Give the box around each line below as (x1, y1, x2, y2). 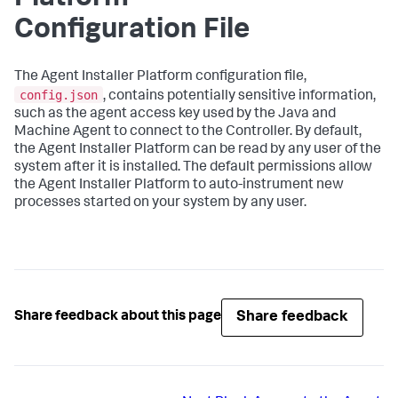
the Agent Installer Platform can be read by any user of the (14, 142, 381, 157)
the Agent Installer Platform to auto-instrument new (14, 178, 344, 193)
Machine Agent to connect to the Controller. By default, (14, 124, 362, 139)
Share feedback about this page (14, 310, 221, 325)
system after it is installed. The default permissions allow (14, 160, 372, 175)
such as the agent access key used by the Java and (14, 107, 336, 122)
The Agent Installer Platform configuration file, (14, 70, 306, 84)
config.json (20, 87, 98, 102)
